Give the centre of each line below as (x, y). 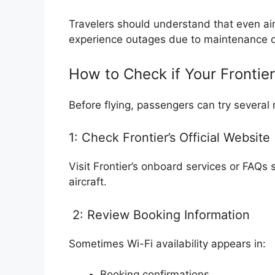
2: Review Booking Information (159, 215)
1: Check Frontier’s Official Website (169, 138)
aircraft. (88, 182)
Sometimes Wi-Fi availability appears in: (167, 243)
